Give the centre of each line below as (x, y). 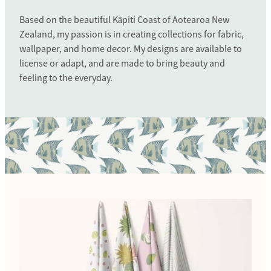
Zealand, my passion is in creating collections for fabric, (132, 34)
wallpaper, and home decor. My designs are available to (131, 49)
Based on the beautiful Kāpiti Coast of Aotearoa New (124, 20)
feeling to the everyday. (66, 78)
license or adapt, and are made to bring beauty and (122, 63)
